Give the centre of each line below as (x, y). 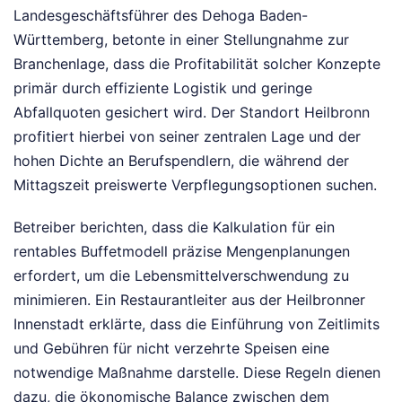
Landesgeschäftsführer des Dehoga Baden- (161, 15)
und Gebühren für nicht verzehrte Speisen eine (171, 348)
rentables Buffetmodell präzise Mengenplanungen (182, 251)
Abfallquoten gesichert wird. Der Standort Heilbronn (192, 112)
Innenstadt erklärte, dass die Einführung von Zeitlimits (197, 324)
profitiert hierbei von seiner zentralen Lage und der (187, 136)
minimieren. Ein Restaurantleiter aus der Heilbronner (189, 300)
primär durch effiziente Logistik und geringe (163, 88)
